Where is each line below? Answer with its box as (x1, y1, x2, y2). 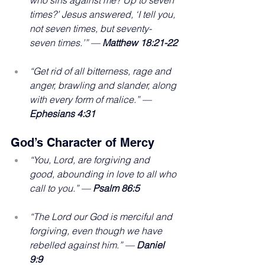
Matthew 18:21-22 (102, 36, 177, 49)
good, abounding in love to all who (30, 167, 179, 180)
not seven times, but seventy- (30, 22, 151, 34)
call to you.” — (30, 182, 91, 194)
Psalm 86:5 (91, 182, 140, 194)
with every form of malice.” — (30, 93, 154, 105)
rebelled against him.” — (30, 238, 137, 251)
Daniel (137, 238, 167, 251)
